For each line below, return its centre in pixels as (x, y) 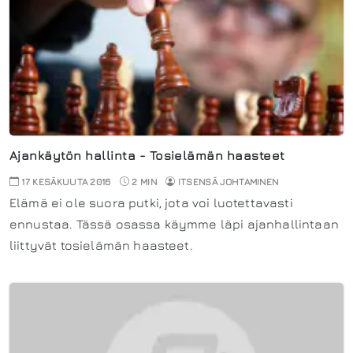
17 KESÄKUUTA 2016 (65, 181)
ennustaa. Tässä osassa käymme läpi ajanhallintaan (174, 223)
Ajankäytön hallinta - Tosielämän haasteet (147, 155)
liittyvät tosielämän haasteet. (101, 245)
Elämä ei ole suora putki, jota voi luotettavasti (151, 202)
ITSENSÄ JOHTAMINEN (228, 181)
